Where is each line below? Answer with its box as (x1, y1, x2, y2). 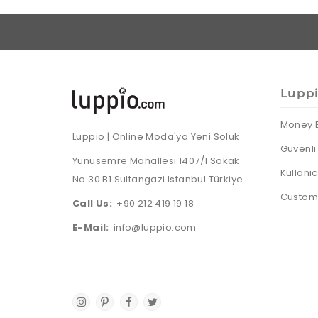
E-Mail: (72, 220, 109, 234)
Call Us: (72, 196, 113, 210)
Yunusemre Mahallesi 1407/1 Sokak (72, 153, 240, 168)
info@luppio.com (113, 220, 197, 234)
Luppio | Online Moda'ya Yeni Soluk (72, 129, 240, 143)
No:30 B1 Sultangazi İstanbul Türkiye (72, 172, 243, 186)
